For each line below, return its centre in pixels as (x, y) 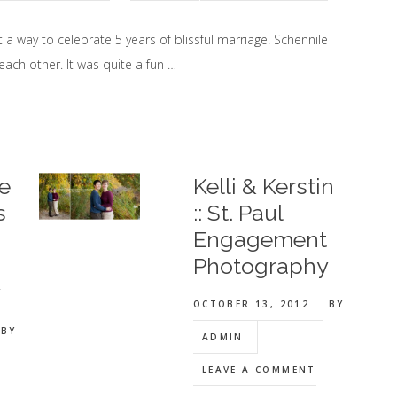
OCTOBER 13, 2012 (251, 304)
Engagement (260, 239)
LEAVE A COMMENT (259, 370)
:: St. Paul (237, 213)
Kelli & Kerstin (263, 186)
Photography (261, 266)
